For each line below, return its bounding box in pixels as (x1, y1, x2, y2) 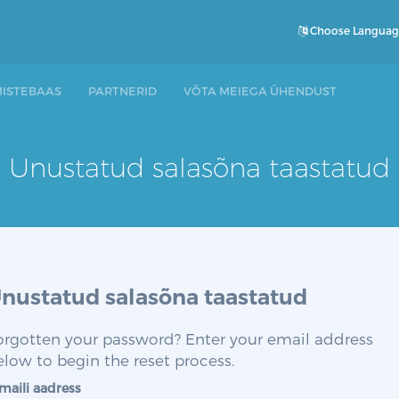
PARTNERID (88, 84, 157, 98)
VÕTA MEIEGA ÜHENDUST (183, 84, 337, 98)
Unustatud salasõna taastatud (9, 151, 390, 184)
